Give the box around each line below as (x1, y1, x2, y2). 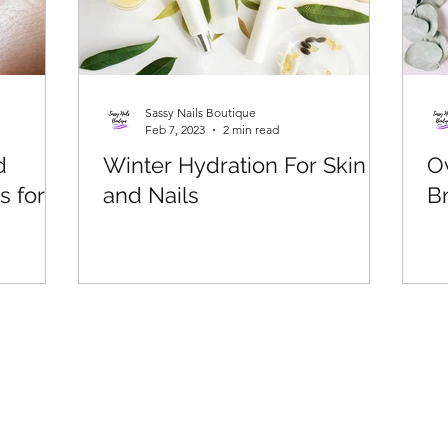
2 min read (223, 122, 279, 138)
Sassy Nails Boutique (145, 105, 256, 121)
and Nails (103, 182, 199, 209)
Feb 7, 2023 (145, 122, 205, 138)
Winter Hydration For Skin (103, 152, 366, 179)
